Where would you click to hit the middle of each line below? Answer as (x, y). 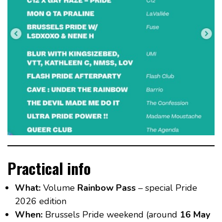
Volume (59, 188)
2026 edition (41, 201)
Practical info (49, 168)
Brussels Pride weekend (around (111, 214)
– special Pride (166, 188)
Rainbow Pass (107, 188)
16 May (195, 214)
